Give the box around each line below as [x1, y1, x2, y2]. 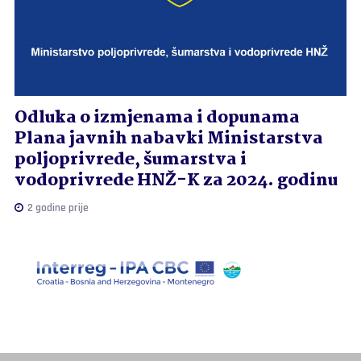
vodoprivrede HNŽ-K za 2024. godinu [14, 166, 338, 194]
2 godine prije [24, 200, 89, 215]
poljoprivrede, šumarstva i [14, 145, 247, 173]
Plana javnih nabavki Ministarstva [14, 124, 323, 152]
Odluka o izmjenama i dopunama [14, 103, 300, 131]
